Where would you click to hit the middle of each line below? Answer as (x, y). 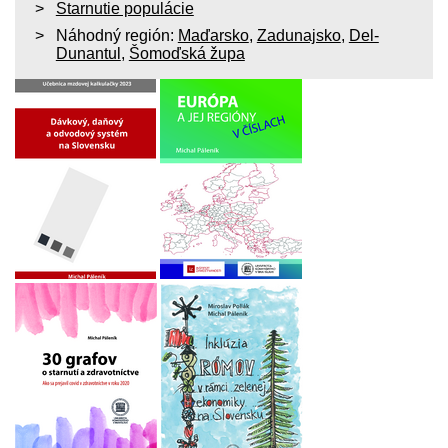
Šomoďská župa (186, 54)
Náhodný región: (116, 36)
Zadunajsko (298, 36)
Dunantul (88, 54)
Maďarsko (213, 36)
